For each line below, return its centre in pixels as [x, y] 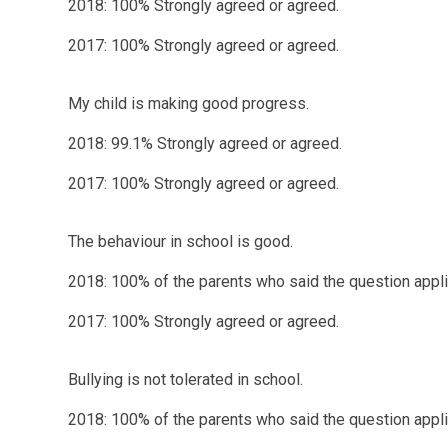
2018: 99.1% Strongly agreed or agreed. [205, 143]
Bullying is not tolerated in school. [186, 379]
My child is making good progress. [189, 103]
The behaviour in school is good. [181, 241]
